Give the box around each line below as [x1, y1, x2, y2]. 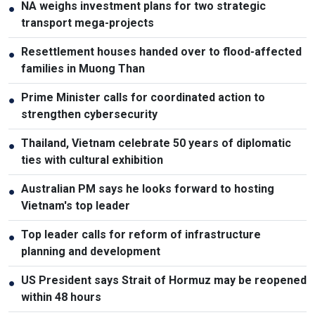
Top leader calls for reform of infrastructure [21, 227, 261, 241]
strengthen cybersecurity [21, 107, 157, 121]
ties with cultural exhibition [21, 153, 163, 167]
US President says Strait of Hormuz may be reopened [21, 273, 307, 287]
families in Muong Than [21, 61, 145, 75]
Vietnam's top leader [21, 198, 130, 212]
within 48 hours [21, 290, 101, 304]
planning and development [21, 244, 160, 258]
